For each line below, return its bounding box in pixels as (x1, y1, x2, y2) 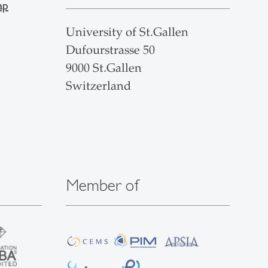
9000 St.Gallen (65, 60, 142, 76)
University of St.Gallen (65, 25, 188, 40)
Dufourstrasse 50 (65, 42, 155, 58)
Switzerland (65, 78, 131, 94)
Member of (65, 175, 139, 195)
